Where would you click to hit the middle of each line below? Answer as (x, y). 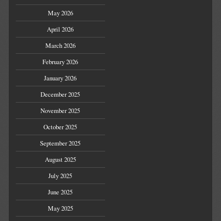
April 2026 (60, 29)
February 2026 (60, 62)
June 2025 (60, 192)
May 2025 (60, 208)
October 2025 (60, 127)
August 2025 (60, 160)
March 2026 (60, 46)
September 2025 (60, 143)
